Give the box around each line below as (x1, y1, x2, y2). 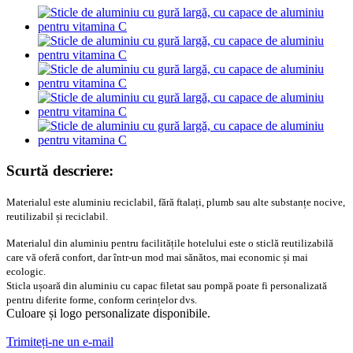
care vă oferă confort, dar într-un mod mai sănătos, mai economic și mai (6, 251, 308, 263)
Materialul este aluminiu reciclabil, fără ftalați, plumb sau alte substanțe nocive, (6, 195, 345, 208)
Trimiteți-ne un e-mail (6, 334, 113, 348)
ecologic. (6, 265, 46, 277)
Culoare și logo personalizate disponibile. (6, 306, 210, 320)
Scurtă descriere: (6, 162, 113, 179)
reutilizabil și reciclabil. (6, 210, 108, 222)
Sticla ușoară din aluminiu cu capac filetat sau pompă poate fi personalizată (6, 279, 327, 292)
